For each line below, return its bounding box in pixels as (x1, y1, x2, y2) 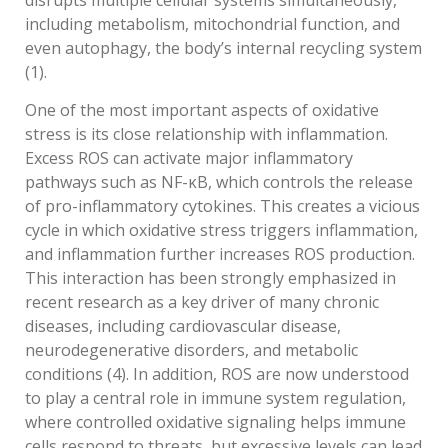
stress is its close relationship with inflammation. (25, 123, 388, 146)
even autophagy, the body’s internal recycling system (25, 37, 422, 60)
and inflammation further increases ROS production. (25, 243, 415, 266)
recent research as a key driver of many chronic (25, 291, 379, 314)
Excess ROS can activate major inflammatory (25, 147, 353, 170)
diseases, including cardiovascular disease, (25, 315, 341, 338)
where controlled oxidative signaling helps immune (25, 411, 406, 434)
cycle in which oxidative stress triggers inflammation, (25, 219, 418, 242)
